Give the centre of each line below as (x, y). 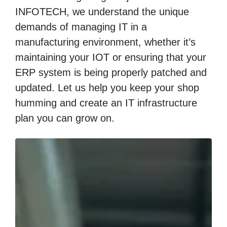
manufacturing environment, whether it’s (105, 42)
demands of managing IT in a (81, 27)
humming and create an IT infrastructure (106, 103)
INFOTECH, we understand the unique (102, 12)
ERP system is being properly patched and (111, 72)
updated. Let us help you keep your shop (107, 88)
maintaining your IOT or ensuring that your (111, 57)
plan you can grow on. (65, 118)
